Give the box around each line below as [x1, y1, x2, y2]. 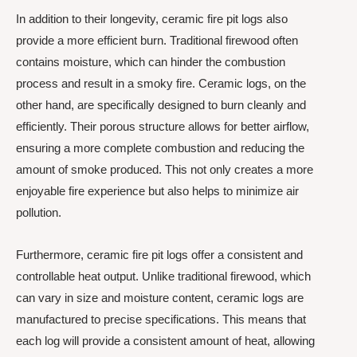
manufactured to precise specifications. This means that [16, 312, 306, 326]
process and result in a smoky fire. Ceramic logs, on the [16, 76, 306, 90]
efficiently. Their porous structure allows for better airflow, [16, 119, 309, 133]
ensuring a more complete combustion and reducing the [16, 140, 304, 155]
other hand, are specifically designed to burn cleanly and [16, 97, 306, 112]
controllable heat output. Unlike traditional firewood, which [16, 269, 311, 283]
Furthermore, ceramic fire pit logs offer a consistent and [16, 247, 303, 261]
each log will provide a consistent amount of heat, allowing [16, 333, 315, 347]
